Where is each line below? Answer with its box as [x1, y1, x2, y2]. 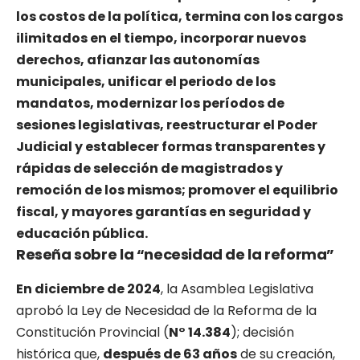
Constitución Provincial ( [16, 322, 169, 342]
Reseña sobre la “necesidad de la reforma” [16, 244, 334, 265]
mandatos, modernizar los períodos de [16, 94, 284, 113]
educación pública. [16, 224, 148, 243]
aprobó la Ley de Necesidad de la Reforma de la [16, 301, 317, 320]
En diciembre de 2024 [16, 279, 161, 298]
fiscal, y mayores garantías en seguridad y [16, 202, 311, 222]
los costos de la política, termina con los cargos [16, 7, 343, 27]
